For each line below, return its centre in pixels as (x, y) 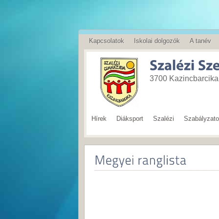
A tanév (200, 41)
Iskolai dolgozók (157, 41)
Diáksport (130, 119)
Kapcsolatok (107, 41)
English (99, 58)
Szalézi (164, 119)
